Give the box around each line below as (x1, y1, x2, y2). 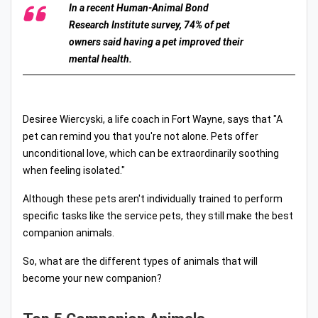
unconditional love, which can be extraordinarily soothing (23, 147, 279, 159)
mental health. (69, 53, 132, 65)
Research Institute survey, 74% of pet (69, 18, 230, 31)
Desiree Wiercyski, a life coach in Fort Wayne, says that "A (23, 113, 283, 125)
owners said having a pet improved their (69, 35, 243, 48)
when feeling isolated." (23, 164, 125, 176)
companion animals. (23, 226, 114, 238)
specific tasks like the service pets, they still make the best (23, 209, 293, 221)
